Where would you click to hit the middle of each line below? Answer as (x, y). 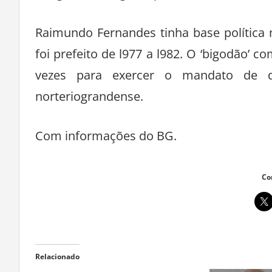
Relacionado (57, 257)
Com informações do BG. (106, 136)
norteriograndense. (89, 97)
